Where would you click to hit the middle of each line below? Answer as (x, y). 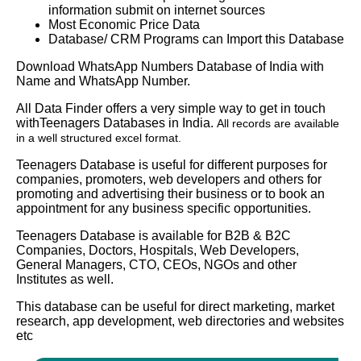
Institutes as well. (65, 279)
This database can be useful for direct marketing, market (175, 306)
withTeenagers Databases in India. (116, 122)
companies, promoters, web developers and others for (169, 179)
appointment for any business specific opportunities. (164, 208)
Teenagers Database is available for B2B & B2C (154, 235)
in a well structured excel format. (99, 137)
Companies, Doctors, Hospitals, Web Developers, (158, 250)
